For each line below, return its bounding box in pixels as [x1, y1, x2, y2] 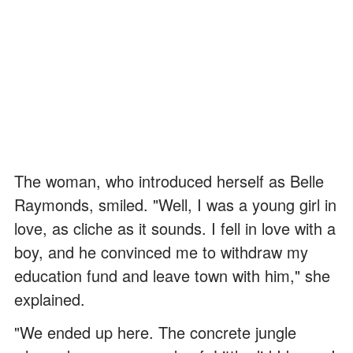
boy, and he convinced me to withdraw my [14, 240, 308, 263]
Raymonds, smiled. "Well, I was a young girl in [14, 192, 336, 216]
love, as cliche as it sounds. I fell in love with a [14, 216, 336, 240]
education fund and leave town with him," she [14, 263, 330, 287]
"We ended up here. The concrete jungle [14, 320, 296, 344]
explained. [14, 287, 85, 310]
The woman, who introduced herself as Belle [14, 169, 324, 192]
